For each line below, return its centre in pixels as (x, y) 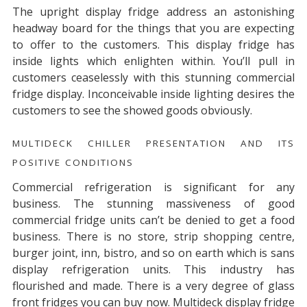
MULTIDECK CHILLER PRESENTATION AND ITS (153, 144)
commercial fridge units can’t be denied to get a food (153, 220)
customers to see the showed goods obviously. (132, 110)
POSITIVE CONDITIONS (73, 163)
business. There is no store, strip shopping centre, (153, 237)
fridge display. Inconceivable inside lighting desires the (153, 94)
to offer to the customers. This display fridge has (153, 44)
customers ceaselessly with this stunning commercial (153, 77)
